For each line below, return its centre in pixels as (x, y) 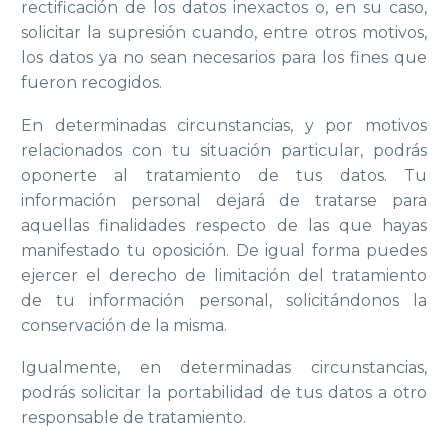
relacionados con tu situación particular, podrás (224, 150)
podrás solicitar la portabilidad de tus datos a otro (224, 393)
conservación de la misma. (124, 325)
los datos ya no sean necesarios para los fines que (224, 58)
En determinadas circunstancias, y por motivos (224, 125)
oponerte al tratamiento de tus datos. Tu (224, 175)
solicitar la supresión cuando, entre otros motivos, (224, 33)
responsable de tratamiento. (133, 418)
